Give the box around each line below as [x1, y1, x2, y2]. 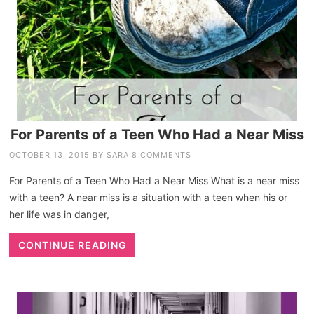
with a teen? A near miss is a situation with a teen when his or [9, 191, 288, 203]
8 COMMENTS [132, 149, 192, 160]
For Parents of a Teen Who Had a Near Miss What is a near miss [9, 174, 300, 186]
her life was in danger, [9, 207, 110, 220]
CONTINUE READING [18, 238, 127, 251]
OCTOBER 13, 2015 [9, 149, 90, 160]
